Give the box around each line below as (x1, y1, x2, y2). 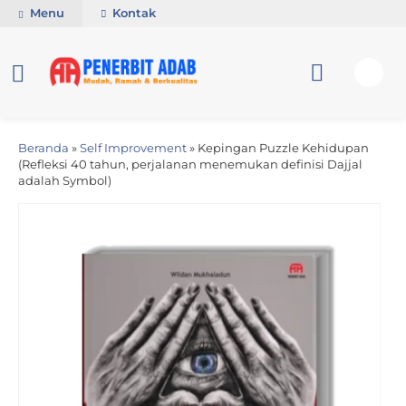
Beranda (18, 141, 69, 155)
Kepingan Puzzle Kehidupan (198, 141, 369, 155)
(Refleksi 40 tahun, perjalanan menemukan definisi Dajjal (18, 158, 362, 171)
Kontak (109, 6, 156, 20)
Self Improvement (80, 141, 187, 155)
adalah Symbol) (18, 174, 111, 188)
